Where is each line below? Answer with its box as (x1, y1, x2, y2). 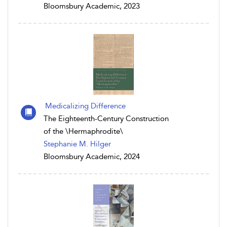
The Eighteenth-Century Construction (44, 114, 169, 123)
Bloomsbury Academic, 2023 (44, 2, 140, 11)
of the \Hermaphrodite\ (44, 127, 123, 136)
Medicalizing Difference (45, 101, 126, 110)
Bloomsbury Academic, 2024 (44, 152, 140, 161)
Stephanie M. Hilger (44, 139, 111, 148)
